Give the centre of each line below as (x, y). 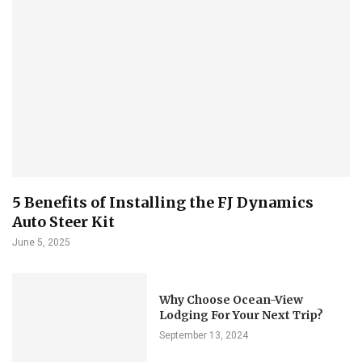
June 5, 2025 (41, 242)
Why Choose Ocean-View (232, 300)
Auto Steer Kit (63, 221)
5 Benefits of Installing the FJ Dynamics (163, 202)
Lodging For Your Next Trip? (242, 316)
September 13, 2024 (204, 336)
